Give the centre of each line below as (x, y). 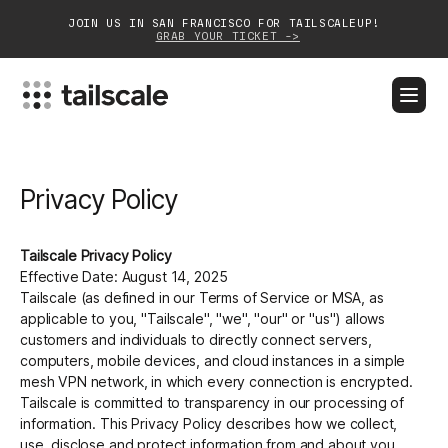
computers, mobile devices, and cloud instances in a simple (213, 361)
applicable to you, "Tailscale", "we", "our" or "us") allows (203, 319)
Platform (224, 209)
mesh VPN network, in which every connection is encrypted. (218, 382)
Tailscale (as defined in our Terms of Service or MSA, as (202, 298)
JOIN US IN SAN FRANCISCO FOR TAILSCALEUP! (224, 23)
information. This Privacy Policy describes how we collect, (209, 424)
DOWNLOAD (205, 149)
